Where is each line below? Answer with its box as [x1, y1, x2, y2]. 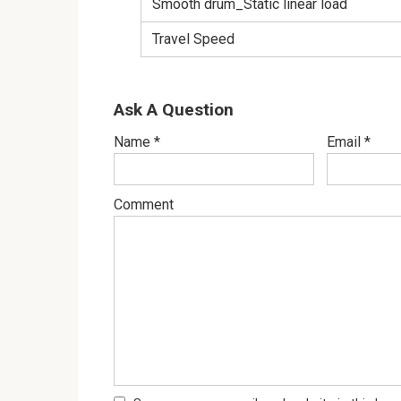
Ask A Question [114, 99, 234, 121]
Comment [114, 196, 174, 214]
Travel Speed [152, 30, 235, 48]
